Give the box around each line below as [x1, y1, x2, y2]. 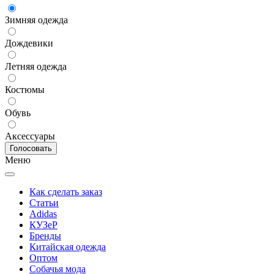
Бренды [29, 230, 61, 241]
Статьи [29, 197, 59, 208]
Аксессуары [5, 130, 55, 141]
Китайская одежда [29, 241, 106, 252]
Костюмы [5, 84, 45, 95]
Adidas [29, 208, 57, 219]
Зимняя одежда [5, 14, 68, 25]
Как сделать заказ [29, 186, 102, 197]
